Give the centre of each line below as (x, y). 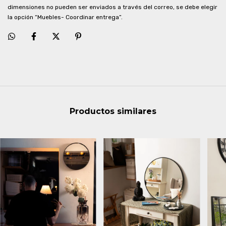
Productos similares (113, 111)
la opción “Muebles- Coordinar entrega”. (65, 17)
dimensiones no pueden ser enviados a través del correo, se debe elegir (112, 7)
